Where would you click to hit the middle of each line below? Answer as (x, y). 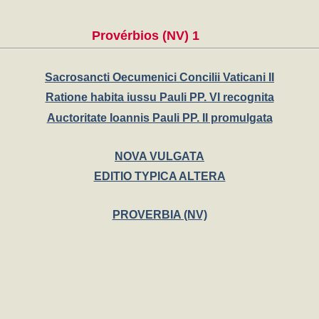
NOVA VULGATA (159, 156)
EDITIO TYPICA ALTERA (159, 177)
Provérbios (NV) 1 (145, 36)
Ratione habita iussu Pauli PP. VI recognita (159, 98)
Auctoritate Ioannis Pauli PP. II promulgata (159, 118)
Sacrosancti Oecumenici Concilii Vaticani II (159, 77)
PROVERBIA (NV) (159, 214)
